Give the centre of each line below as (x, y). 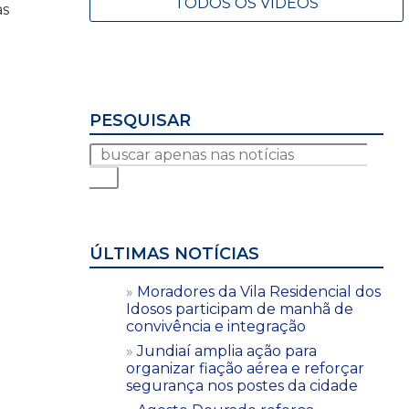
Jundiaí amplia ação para (227, 351)
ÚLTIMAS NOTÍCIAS (174, 253)
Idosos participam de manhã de (240, 309)
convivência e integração (216, 326)
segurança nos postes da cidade (242, 385)
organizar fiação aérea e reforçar (245, 368)
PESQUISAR (140, 120)
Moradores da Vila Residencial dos (259, 291)
